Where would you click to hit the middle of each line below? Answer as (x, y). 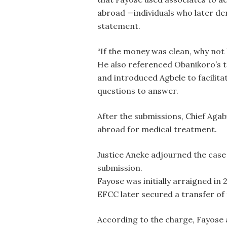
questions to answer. (138, 90)
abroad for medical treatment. (157, 129)
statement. (119, 26)
